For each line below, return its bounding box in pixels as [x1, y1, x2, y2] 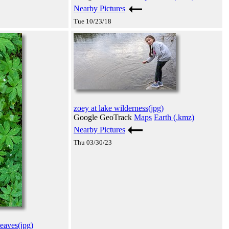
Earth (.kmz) [154, 112, 194, 122]
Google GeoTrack [74, 112, 134, 122]
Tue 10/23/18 [74, 17, 111, 25]
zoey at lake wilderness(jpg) [74, 103, 164, 112]
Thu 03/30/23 [74, 138, 112, 146]
